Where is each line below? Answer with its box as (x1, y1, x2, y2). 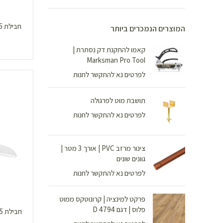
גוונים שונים (116, 154, 145, 163)
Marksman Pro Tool (87, 55, 145, 65)
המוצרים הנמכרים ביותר (111, 23, 185, 34)
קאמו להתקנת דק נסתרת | (73, 45, 145, 54)
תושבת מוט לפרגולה (91, 96, 145, 105)
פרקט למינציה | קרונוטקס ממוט (59, 194, 145, 204)
